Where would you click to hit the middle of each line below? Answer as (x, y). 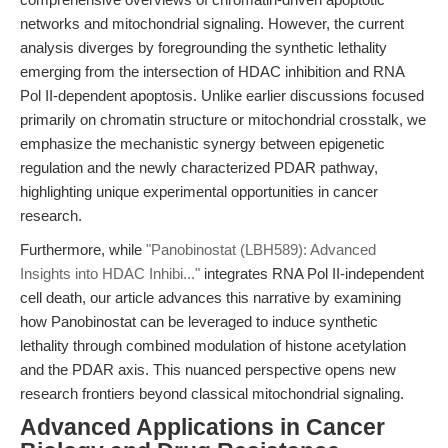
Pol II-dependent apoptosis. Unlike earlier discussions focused (222, 95)
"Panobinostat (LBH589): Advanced (261, 249)
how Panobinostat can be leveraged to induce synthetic (199, 321)
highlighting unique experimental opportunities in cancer (199, 191)
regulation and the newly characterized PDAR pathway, (199, 167)
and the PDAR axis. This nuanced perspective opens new (208, 369)
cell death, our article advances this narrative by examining (210, 297)
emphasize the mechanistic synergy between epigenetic (202, 143)
